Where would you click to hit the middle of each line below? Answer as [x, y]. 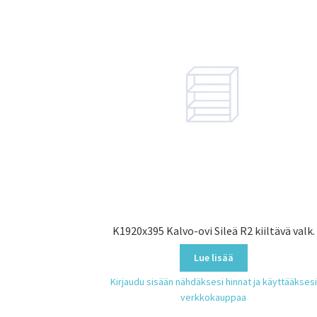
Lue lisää [213, 258]
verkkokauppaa [214, 298]
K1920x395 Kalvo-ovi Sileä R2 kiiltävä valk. [213, 231]
